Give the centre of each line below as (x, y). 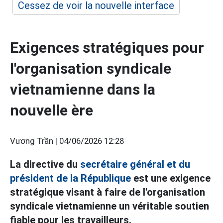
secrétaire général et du (135, 164)
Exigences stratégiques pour (107, 48)
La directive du (45, 164)
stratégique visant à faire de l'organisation (108, 192)
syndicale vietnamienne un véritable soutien (110, 206)
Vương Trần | (35, 141)
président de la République (70, 178)
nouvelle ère (52, 110)
